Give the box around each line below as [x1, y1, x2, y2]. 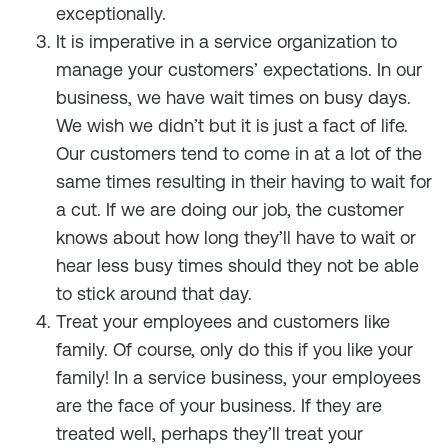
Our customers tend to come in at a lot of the [56, 143, 422, 164]
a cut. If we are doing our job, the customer [56, 199, 404, 220]
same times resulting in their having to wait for [56, 171, 432, 192]
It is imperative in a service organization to [56, 31, 397, 52]
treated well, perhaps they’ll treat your [56, 423, 363, 444]
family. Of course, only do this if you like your [56, 339, 413, 360]
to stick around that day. [56, 283, 252, 304]
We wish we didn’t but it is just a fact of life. [56, 115, 408, 136]
